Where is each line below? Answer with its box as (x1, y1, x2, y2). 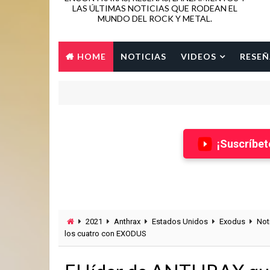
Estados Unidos (152, 217, 208, 226)
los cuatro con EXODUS (64, 229, 146, 238)
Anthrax (114, 217, 140, 226)
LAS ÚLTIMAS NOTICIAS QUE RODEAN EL (72, 3, 237, 13)
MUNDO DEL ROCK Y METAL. (98, 13, 212, 24)
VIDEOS (181, 51, 216, 61)
